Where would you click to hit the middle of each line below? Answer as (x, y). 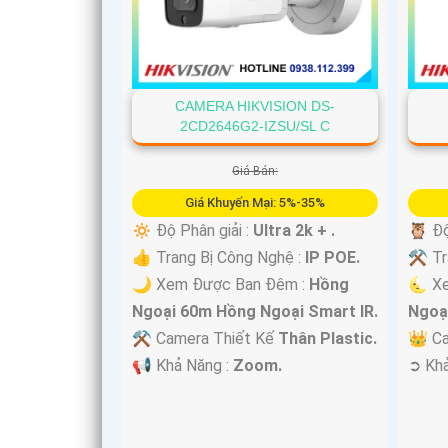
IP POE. (332, 258)
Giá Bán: (255, 171)
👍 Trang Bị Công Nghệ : (218, 258)
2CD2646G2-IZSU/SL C (255, 126)
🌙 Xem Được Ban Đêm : (220, 285)
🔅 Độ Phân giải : (192, 231)
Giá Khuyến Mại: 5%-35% (255, 203)
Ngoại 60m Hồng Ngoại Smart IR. (255, 312)
